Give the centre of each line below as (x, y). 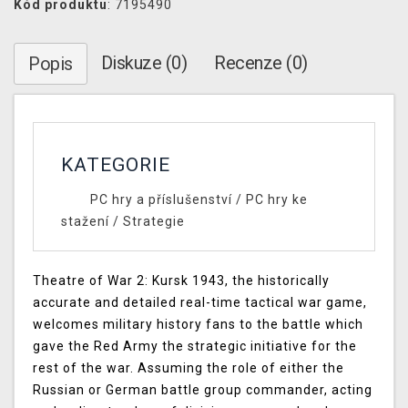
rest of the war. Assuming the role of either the (189, 368)
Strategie (154, 222)
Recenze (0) (261, 63)
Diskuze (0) (143, 63)
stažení (85, 222)
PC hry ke (276, 200)
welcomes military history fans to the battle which (198, 325)
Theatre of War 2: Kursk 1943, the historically (181, 281)
